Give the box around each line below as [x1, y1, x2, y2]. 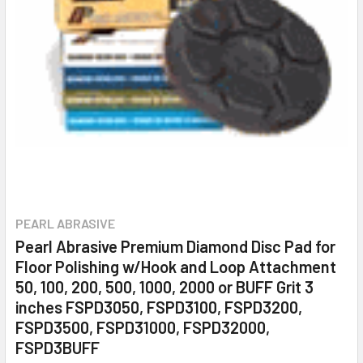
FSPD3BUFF [15, 338, 100, 358]
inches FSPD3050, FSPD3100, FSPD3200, [15, 297, 302, 318]
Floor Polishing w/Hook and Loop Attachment [15, 257, 336, 277]
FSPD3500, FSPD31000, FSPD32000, [15, 318, 270, 338]
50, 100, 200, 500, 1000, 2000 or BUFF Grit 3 [15, 277, 314, 297]
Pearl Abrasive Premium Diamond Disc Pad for [15, 237, 335, 257]
